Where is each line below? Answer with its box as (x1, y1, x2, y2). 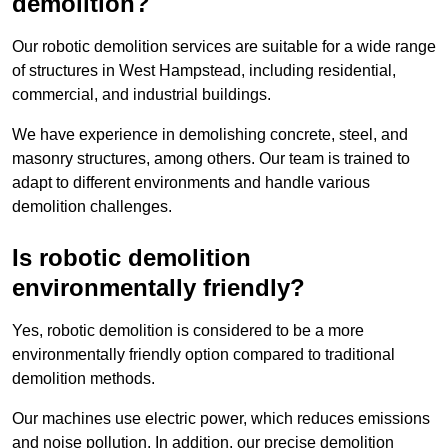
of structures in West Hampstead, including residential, (12, 62, 396, 80)
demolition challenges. (12, 198, 172, 216)
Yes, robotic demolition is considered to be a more (12, 322, 364, 340)
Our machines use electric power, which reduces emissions (12, 410, 430, 428)
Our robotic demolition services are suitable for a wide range (12, 38, 436, 56)
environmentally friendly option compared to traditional (12, 346, 395, 364)
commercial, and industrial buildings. (12, 86, 271, 104)
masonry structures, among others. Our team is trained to (12, 150, 410, 168)
